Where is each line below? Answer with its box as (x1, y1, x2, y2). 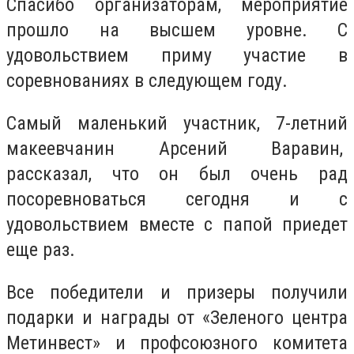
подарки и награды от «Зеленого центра (6, 306, 348, 329)
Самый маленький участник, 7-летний (6, 111, 348, 134)
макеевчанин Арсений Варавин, (6, 137, 348, 160)
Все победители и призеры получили (6, 281, 348, 303)
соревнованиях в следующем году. (6, 70, 288, 92)
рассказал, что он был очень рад (6, 162, 348, 185)
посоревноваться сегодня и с (6, 187, 348, 210)
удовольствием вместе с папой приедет (6, 213, 348, 235)
